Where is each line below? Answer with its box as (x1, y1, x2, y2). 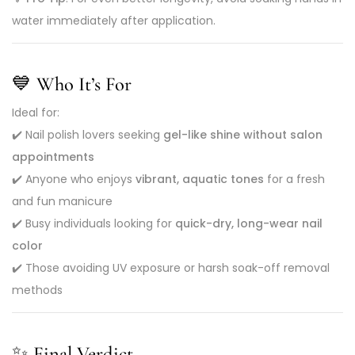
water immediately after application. (12, 13, 216, 29)
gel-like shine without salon (163, 127, 323, 143)
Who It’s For (36, 72, 132, 96)
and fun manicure (12, 193, 113, 209)
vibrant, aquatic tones (136, 171, 264, 187)
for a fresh (264, 171, 325, 187)
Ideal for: (12, 105, 59, 120)
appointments (12, 149, 94, 165)
